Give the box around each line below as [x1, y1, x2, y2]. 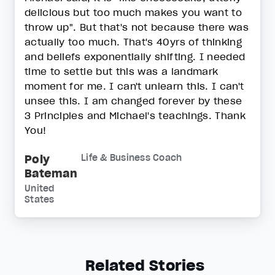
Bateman [25, 166, 77, 180]
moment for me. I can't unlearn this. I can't [25, 80, 244, 92]
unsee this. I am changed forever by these [25, 95, 242, 107]
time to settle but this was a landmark [25, 65, 219, 77]
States [25, 194, 55, 205]
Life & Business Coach [81, 152, 182, 163]
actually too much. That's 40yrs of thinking [25, 36, 242, 48]
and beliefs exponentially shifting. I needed [25, 50, 246, 63]
